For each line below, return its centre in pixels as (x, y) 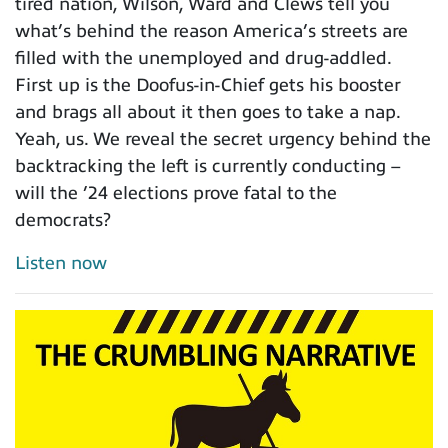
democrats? (63, 220)
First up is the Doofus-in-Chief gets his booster (208, 85)
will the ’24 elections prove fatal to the (176, 193)
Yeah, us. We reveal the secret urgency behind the (223, 139)
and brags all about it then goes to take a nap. (207, 112)
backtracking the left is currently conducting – (208, 166)
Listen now (61, 263)
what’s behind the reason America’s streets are (211, 31)
